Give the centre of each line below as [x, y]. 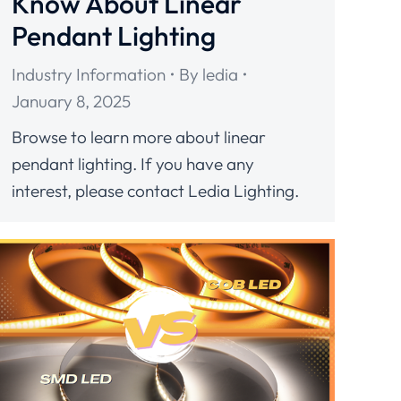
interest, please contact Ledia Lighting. [155, 190]
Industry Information [89, 74]
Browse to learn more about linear [139, 137]
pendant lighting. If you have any [133, 163]
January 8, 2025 [71, 101]
